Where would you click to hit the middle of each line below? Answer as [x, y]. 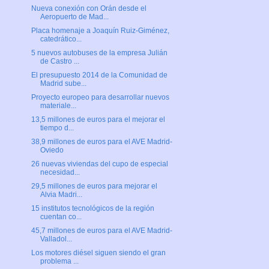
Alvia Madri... [61, 195]
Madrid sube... [63, 84]
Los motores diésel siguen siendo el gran [98, 253]
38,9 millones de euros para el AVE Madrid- [101, 142]
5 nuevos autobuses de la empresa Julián [99, 53]
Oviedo [52, 150]
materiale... [58, 106]
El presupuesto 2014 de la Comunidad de [99, 75]
